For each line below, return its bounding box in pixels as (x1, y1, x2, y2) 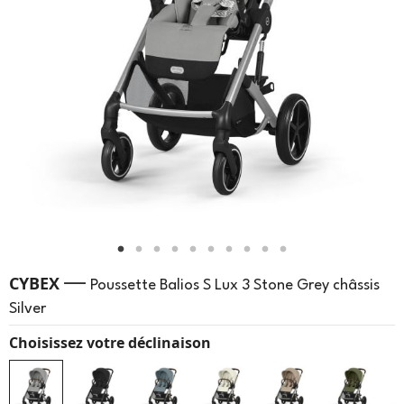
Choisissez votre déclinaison (9, 333, 211, 353)
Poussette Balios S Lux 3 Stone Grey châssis (90, 278, 380, 294)
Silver (9, 301, 46, 317)
